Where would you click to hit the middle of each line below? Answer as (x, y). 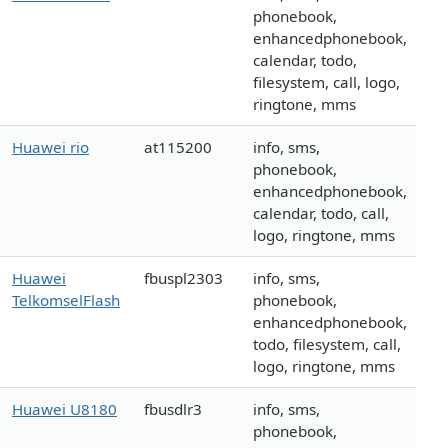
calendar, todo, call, (321, 213)
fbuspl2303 (183, 278)
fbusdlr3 (173, 409)
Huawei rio (50, 147)
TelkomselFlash (66, 300)
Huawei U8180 (64, 409)
